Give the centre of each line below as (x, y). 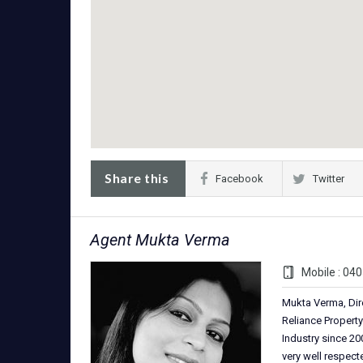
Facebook (239, 179)
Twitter (329, 179)
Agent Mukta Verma (160, 240)
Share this (137, 178)
